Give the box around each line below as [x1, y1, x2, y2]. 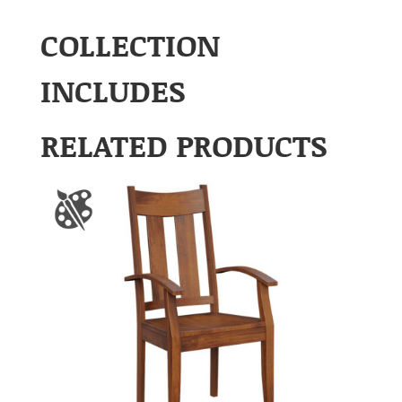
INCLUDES [39, 69, 186, 112]
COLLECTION [39, 23, 220, 66]
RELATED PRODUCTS [39, 124, 328, 167]
